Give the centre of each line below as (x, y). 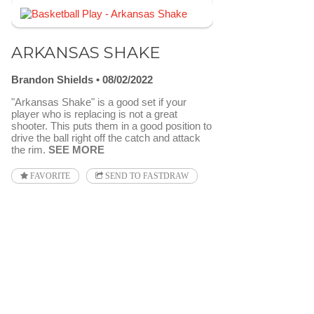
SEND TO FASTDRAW (146, 176)
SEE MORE (76, 149)
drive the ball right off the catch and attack (106, 137)
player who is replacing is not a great (94, 114)
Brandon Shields (52, 79)
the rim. (30, 149)
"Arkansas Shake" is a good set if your (99, 102)
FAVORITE (49, 176)
